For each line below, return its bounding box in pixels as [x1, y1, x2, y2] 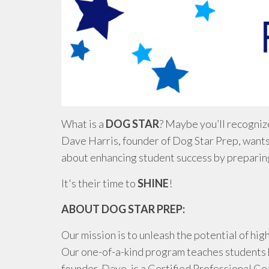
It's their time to [61, 176, 138, 190]
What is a [61, 116, 106, 130]
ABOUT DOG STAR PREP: [61, 202, 185, 216]
